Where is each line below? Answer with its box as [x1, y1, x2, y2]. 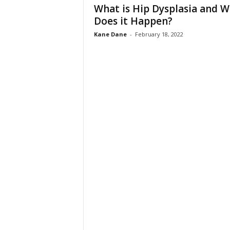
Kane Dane [93, 30, 127, 38]
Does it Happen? [93, 14, 172, 28]
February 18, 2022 [135, 30, 183, 38]
